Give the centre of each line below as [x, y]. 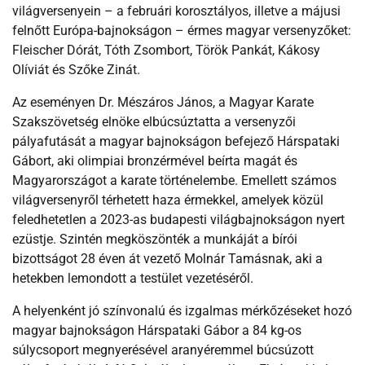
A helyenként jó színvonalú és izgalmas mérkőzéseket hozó [182, 310]
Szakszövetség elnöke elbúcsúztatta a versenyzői [154, 121]
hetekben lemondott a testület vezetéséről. [133, 278]
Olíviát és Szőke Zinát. [76, 69]
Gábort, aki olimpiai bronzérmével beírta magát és [155, 161]
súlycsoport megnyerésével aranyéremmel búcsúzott [163, 350]
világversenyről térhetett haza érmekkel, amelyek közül [168, 200]
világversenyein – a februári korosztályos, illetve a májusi [176, 11]
